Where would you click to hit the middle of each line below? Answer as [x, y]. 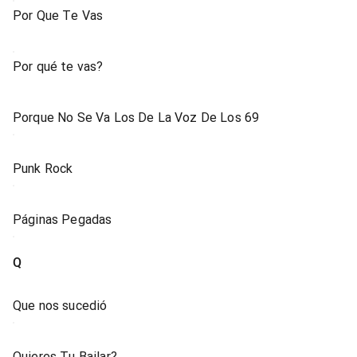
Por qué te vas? [58, 67]
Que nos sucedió [60, 306]
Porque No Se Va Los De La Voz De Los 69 [136, 118]
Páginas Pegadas [63, 220]
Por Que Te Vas [58, 16]
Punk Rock [43, 169]
